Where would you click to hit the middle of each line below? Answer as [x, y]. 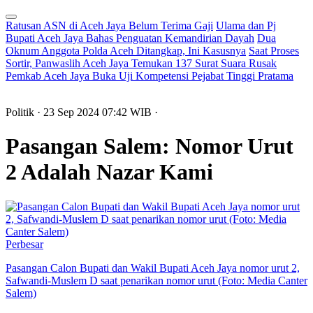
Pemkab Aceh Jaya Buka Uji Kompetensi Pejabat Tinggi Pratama [150, 76]
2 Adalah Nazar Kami [109, 172]
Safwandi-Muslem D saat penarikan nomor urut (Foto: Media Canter [156, 280]
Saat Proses [274, 51]
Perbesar [24, 244]
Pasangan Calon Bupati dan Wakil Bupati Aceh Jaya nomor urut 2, [153, 268]
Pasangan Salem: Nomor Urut [150, 146]
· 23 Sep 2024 [70, 112]
